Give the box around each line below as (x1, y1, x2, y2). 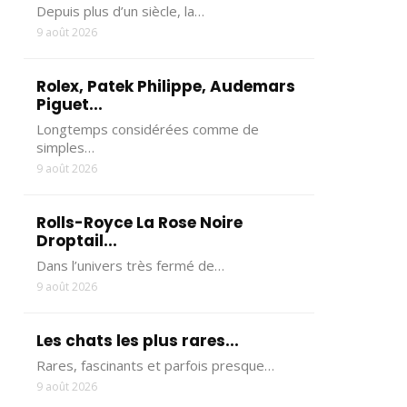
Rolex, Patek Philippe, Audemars (36, 75, 295, 97)
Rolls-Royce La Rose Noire (36, 212, 243, 233)
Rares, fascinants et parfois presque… (36, 356, 274, 374)
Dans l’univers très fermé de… (36, 256, 224, 274)
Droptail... (36, 230, 117, 252)
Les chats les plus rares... (36, 330, 239, 352)
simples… (36, 138, 94, 156)
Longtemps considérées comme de (36, 120, 259, 138)
